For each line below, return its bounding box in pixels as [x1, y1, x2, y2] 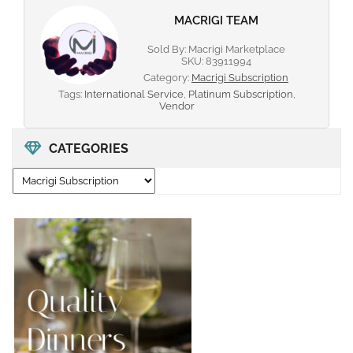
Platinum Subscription [188, 88, 293, 101]
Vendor [158, 100, 195, 113]
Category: [143, 72, 191, 84]
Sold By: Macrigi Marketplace [147, 43, 285, 56]
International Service [84, 88, 184, 101]
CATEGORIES [49, 141, 128, 157]
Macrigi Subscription [191, 72, 288, 84]
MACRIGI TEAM [173, 13, 258, 28]
